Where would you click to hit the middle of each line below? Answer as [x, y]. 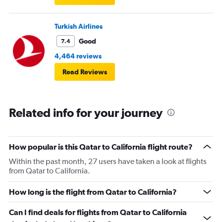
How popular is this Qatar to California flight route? [101, 147]
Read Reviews [85, 72]
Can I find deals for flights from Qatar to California [98, 212]
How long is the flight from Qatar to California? [93, 192]
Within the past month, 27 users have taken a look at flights [108, 162]
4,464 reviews [78, 56]
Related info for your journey [86, 113]
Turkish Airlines [79, 27]
